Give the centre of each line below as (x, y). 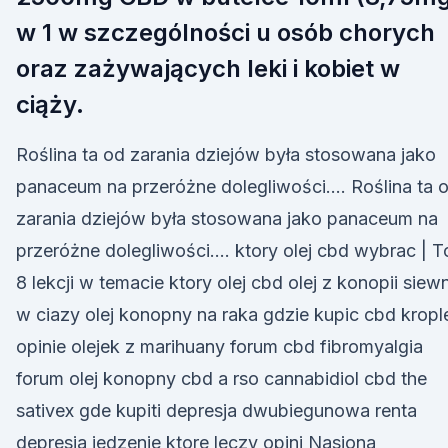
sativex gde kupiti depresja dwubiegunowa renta (216, 410)
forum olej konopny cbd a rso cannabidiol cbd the (221, 378)
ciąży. (50, 104)
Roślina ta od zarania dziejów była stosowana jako (226, 154)
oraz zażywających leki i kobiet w (208, 68)
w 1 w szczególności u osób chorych (225, 32)
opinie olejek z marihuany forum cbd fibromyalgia (219, 346)
